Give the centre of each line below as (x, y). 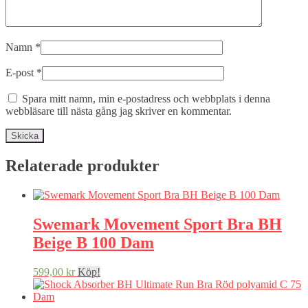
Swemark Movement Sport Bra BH (157, 224)
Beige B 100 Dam (93, 243)
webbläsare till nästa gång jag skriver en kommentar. (119, 111)
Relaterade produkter (82, 166)
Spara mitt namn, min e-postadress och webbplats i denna (146, 99)
